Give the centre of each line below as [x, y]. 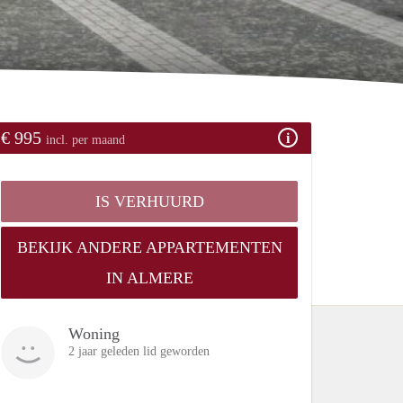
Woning [94, 333]
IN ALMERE [149, 278]
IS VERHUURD [149, 201]
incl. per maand [85, 139]
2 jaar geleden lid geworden [139, 351]
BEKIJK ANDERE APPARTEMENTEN [149, 247]
